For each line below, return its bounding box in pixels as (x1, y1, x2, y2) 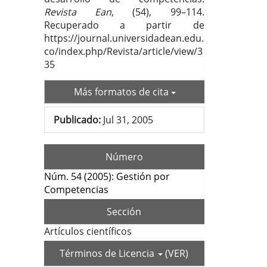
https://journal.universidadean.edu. (44, 32, 204, 45)
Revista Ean (44, 5, 112, 19)
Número (105, 150, 143, 164)
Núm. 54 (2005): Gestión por (44, 170, 170, 184)
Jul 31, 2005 (101, 113, 153, 127)
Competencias (44, 183, 108, 197)
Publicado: (54, 113, 101, 127)
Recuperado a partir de (44, 18, 204, 32)
